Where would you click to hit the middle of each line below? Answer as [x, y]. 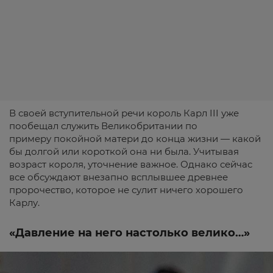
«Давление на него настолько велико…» [129, 233]
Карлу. [24, 203]
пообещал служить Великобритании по [103, 126]
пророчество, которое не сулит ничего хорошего [126, 190]
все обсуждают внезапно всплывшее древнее [119, 177]
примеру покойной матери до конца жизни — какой [135, 139]
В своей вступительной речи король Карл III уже [124, 113]
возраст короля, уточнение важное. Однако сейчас [131, 164]
